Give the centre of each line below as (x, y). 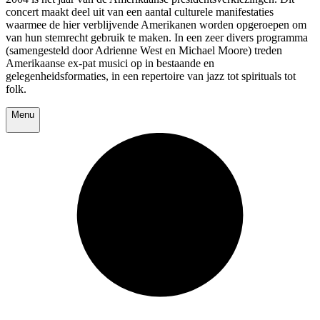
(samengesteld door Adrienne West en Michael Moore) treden (144, 51)
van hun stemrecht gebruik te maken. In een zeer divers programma (157, 38)
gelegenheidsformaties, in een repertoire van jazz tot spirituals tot (151, 76)
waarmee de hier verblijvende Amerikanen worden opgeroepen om (156, 25)
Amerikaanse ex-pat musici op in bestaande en (110, 64)
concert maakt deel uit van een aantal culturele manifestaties (140, 12)
